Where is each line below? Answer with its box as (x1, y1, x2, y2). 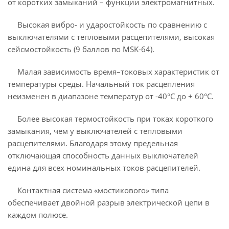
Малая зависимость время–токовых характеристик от (17, 66, 219, 77)
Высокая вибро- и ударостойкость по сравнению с (17, 19, 207, 30)
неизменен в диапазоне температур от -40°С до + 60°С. (8, 91, 214, 101)
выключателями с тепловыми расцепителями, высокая (8, 32, 215, 42)
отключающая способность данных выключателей (8, 150, 198, 161)
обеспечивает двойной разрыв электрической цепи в (8, 197, 210, 208)
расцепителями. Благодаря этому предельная (8, 138, 178, 148)
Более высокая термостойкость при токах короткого (17, 113, 213, 124)
